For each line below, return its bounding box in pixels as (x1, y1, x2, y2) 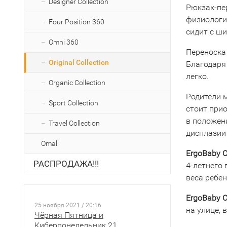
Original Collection (49, 58, 109, 66)
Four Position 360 (49, 18, 104, 26)
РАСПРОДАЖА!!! (33, 159, 99, 169)
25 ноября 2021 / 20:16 (34, 202, 101, 209)
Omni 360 (49, 38, 79, 46)
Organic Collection (49, 79, 105, 87)
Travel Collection (49, 119, 100, 127)
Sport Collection (49, 99, 98, 107)
